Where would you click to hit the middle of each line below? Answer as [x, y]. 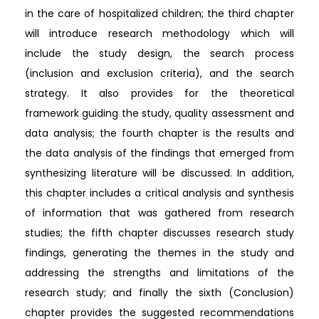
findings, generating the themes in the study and [159, 253]
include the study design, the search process [159, 53]
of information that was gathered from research [159, 213]
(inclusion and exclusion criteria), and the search [159, 73]
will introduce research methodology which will [159, 33]
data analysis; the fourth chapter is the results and [159, 133]
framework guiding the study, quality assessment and [159, 113]
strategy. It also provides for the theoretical [159, 93]
